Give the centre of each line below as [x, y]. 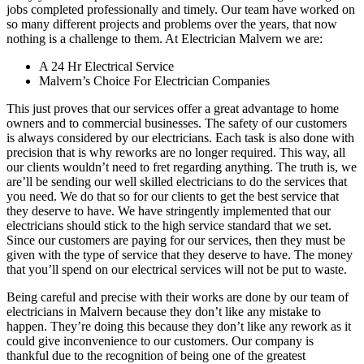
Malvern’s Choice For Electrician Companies [154, 80]
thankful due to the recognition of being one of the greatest [156, 355]
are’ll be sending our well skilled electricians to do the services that [177, 181]
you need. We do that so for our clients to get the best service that [173, 196]
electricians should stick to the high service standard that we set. [169, 225]
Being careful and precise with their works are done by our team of [178, 297]
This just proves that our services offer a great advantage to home [173, 108]
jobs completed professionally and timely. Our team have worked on [181, 9]
